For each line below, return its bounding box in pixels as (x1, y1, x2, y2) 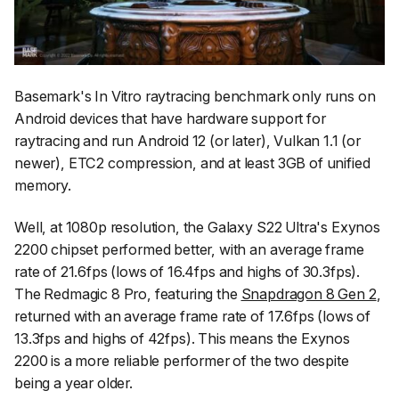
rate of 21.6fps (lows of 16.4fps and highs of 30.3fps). (14, 263, 361, 281)
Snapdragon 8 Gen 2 (240, 285, 377, 304)
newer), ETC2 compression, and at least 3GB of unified (14, 153, 370, 172)
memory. (14, 175, 71, 194)
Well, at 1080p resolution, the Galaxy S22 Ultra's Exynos (14, 218, 380, 237)
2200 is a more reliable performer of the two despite (14, 352, 349, 370)
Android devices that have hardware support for (14, 109, 326, 127)
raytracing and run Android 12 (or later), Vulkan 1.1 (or (14, 131, 361, 150)
